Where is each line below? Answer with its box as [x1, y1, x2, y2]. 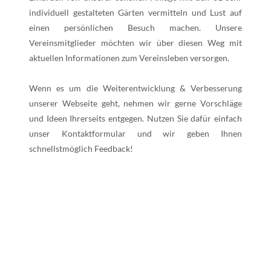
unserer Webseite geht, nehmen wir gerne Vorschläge [29, 97, 242, 108]
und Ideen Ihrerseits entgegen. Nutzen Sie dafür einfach [29, 113, 242, 123]
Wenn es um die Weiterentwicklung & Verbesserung [29, 82, 242, 93]
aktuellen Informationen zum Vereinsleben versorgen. [29, 52, 229, 63]
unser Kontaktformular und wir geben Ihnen [29, 128, 242, 139]
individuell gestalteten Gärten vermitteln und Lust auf [29, 7, 242, 18]
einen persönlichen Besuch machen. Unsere [29, 22, 242, 33]
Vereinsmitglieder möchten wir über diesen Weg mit [29, 37, 242, 48]
